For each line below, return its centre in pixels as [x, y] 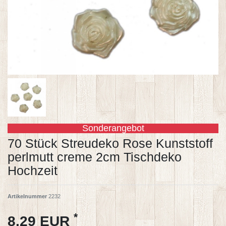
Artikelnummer [28, 196]
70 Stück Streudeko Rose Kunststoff [110, 143]
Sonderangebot [113, 128]
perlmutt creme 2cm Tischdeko [95, 157]
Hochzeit [33, 170]
